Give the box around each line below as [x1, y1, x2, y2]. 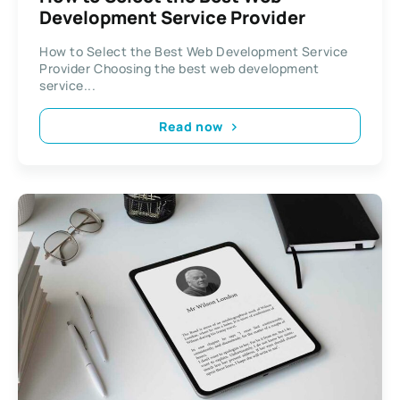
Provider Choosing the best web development [39, 60, 320, 78]
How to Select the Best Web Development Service [39, 43, 348, 61]
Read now [159, 117, 223, 135]
